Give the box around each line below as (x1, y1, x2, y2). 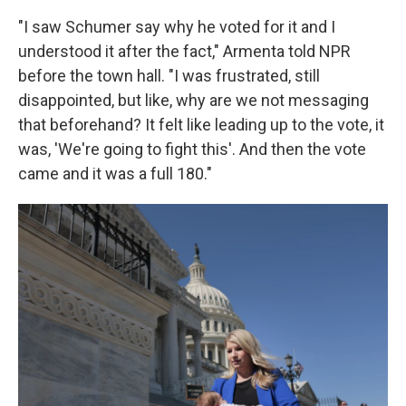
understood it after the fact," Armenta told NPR (18, 42, 351, 61)
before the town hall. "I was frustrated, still (18, 66, 320, 85)
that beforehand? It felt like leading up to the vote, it (18, 115, 384, 134)
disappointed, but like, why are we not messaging (18, 91, 369, 110)
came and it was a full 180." (18, 164, 212, 183)
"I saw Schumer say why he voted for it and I (18, 17, 335, 36)
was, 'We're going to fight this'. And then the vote (18, 140, 366, 159)
